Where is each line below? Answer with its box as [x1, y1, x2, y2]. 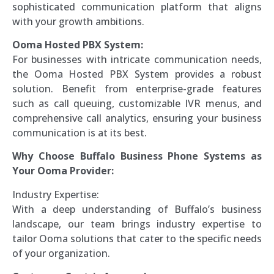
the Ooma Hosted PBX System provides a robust [12, 67, 262, 81]
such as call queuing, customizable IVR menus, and [12, 97, 262, 111]
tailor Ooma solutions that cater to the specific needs [12, 231, 262, 245]
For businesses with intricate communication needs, [12, 53, 262, 67]
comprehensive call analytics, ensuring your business [12, 111, 262, 125]
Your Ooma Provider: [12, 164, 114, 178]
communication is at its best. [12, 126, 147, 140]
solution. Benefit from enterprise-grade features [12, 82, 262, 96]
